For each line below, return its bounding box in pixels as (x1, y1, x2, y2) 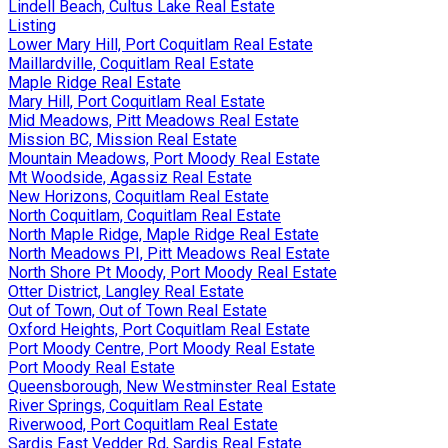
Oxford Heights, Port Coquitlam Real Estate (8, 320, 310, 339)
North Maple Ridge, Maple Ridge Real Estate (8, 225, 319, 244)
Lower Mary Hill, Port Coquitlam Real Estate (8, 35, 313, 54)
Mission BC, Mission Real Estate (8, 130, 237, 149)
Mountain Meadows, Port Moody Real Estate (8, 149, 320, 168)
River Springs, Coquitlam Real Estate (8, 396, 263, 415)
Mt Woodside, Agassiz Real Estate (8, 168, 252, 187)
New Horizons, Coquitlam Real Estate (8, 187, 269, 206)
